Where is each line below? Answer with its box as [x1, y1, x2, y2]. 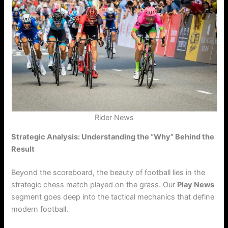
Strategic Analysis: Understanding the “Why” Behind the [11, 132, 215, 142]
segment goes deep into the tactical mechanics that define [11, 192, 215, 202]
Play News [177, 180, 215, 190]
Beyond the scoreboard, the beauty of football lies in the [11, 168, 206, 178]
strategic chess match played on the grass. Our [11, 180, 178, 190]
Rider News [94, 112, 134, 122]
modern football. [11, 205, 69, 214]
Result [11, 145, 35, 154]
